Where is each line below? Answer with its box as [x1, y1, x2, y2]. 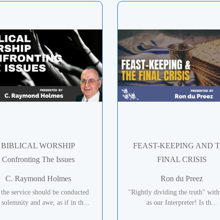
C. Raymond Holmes [5, 174, 71, 183]
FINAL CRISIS [157, 155, 207, 164]
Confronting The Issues [1, 155, 75, 164]
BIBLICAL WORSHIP [1, 141, 76, 150]
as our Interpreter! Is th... [146, 199, 218, 207]
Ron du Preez [161, 174, 203, 183]
